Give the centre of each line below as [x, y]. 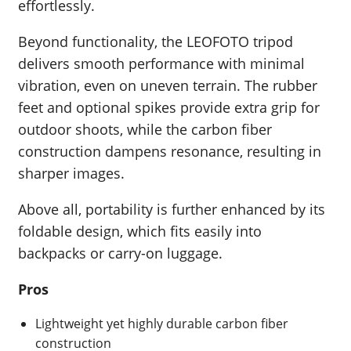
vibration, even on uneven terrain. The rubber [168, 86]
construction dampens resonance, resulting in [170, 152]
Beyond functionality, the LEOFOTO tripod [156, 42]
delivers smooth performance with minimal [161, 64]
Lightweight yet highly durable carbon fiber [162, 324]
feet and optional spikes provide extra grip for [169, 108]
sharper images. [71, 174]
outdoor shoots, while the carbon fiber [145, 130]
